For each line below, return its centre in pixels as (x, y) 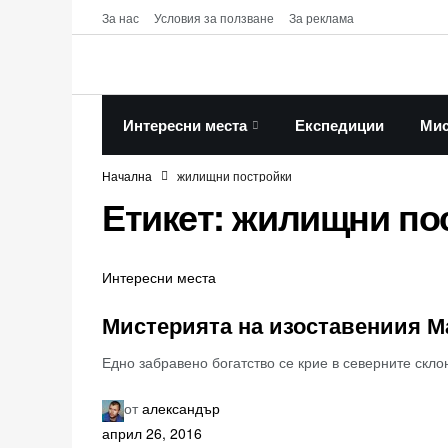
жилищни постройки (234, 175)
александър (181, 408)
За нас (120, 17)
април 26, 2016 (152, 432)
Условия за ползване (214, 17)
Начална (127, 175)
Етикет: (167, 216)
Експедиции (339, 125)
